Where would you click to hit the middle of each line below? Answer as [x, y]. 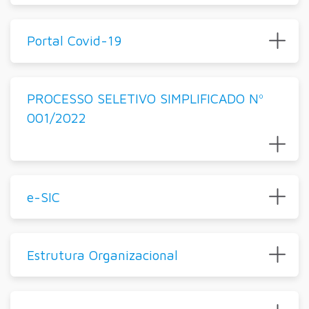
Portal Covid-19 [74, 41]
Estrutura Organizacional [102, 255]
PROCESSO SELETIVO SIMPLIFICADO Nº [145, 99]
